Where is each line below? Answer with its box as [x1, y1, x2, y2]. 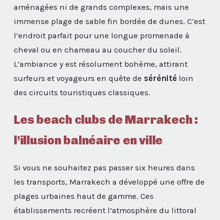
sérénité [144, 74, 177, 83]
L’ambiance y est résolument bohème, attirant [14, 59, 188, 69]
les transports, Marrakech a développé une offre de [14, 177, 205, 187]
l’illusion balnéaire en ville [14, 133, 163, 147]
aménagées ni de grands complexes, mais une [14, 2, 189, 12]
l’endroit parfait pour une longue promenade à [14, 31, 190, 41]
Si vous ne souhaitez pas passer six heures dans [14, 163, 195, 172]
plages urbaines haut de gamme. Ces [14, 191, 154, 201]
